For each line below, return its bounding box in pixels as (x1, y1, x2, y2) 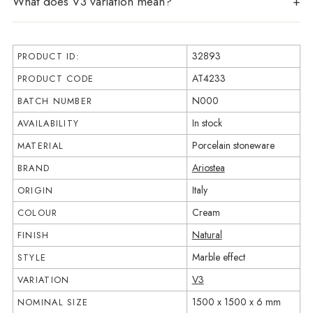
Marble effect (191, 249, 245, 264)
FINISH (17, 228, 50, 242)
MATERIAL (17, 138, 64, 152)
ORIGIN (17, 183, 54, 197)
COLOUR (17, 205, 58, 219)
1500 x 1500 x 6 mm (191, 294, 281, 309)
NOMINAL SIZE (17, 295, 89, 309)
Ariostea (191, 160, 225, 175)
